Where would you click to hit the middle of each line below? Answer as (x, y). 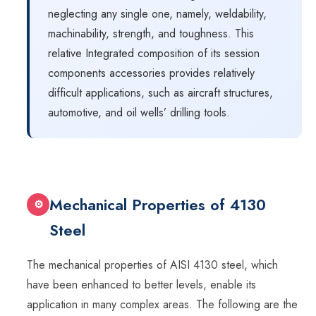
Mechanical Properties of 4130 (158, 205)
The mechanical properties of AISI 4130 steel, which (152, 265)
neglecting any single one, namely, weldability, (157, 14)
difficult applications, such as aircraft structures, (160, 93)
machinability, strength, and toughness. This (151, 34)
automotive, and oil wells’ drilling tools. (139, 113)
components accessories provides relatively (151, 73)
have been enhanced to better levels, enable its (141, 285)
